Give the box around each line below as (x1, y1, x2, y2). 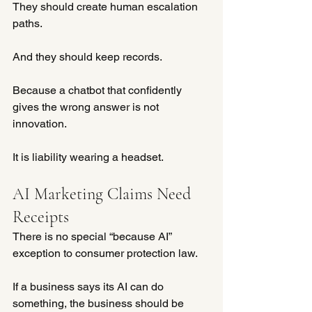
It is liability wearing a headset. (13, 150, 164, 164)
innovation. (13, 116, 67, 130)
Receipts (13, 206, 69, 227)
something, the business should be (13, 296, 187, 310)
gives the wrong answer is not (13, 100, 162, 114)
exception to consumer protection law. (13, 246, 198, 260)
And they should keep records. (13, 49, 162, 63)
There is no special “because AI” (13, 229, 174, 243)
